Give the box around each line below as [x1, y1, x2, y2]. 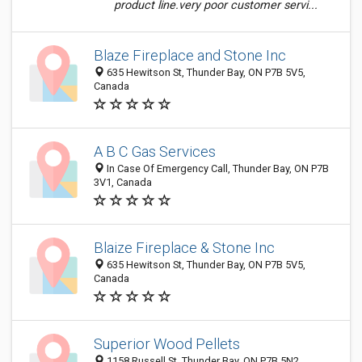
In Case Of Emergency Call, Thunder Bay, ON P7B [104, 162, 329, 175]
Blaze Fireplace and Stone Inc [94, 47, 286, 64]
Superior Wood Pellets [94, 335, 240, 352]
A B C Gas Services [94, 143, 216, 160]
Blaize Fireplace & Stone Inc [94, 239, 275, 256]
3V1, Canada [94, 176, 152, 188]
